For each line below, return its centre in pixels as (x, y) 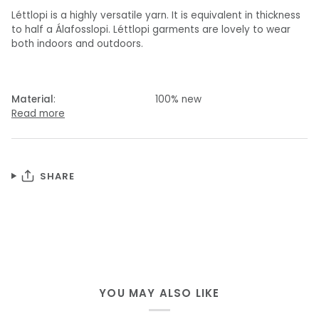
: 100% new (127, 100)
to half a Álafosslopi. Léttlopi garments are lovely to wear (151, 30)
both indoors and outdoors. (77, 44)
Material (32, 100)
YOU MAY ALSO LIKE (159, 293)
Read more (38, 114)
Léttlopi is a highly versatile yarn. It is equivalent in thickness (156, 16)
